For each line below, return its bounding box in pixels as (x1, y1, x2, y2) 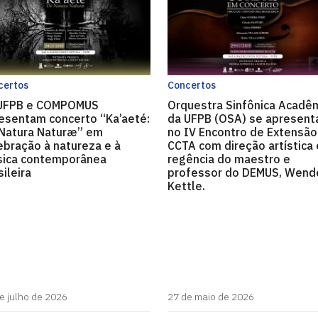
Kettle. (168, 179, 205, 193)
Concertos (168, 79, 216, 92)
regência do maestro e (168, 152, 290, 166)
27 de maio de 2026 (168, 290, 254, 303)
